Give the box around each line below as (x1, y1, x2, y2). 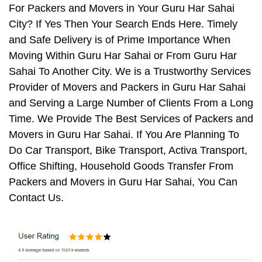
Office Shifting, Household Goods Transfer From (9, 160, 233, 173)
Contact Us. (9, 192, 64, 204)
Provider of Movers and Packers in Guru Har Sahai (9, 81, 246, 94)
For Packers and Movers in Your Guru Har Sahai (9, 2, 235, 15)
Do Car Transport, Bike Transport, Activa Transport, (9, 144, 247, 157)
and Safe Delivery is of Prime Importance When (9, 34, 230, 46)
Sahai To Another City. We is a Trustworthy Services (9, 65, 251, 78)
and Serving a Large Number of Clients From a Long (9, 97, 253, 109)
